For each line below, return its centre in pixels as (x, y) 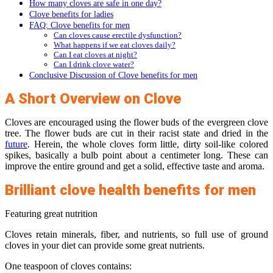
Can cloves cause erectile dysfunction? (118, 35)
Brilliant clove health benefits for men (130, 190)
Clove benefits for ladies (71, 14)
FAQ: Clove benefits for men (80, 25)
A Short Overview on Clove (93, 99)
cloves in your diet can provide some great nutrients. (105, 246)
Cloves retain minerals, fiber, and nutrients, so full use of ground (136, 235)
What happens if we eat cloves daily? (115, 45)
